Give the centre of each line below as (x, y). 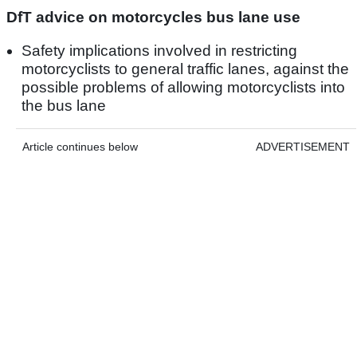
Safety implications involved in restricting (159, 50)
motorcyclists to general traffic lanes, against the (185, 69)
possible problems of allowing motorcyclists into (183, 87)
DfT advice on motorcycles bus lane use (153, 17)
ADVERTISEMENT (303, 146)
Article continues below (80, 146)
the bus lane (64, 105)
